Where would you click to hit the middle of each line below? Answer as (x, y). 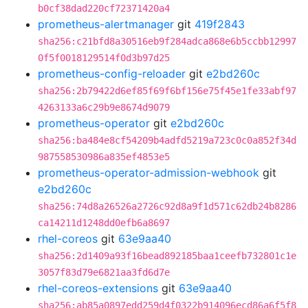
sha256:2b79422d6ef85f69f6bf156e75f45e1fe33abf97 (167, 91)
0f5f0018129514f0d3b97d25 (104, 58)
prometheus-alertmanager (106, 24)
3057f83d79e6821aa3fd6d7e (104, 272)
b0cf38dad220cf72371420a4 (104, 8)
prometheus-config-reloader (112, 74)
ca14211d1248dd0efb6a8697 (104, 223)
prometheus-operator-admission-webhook (148, 173)
